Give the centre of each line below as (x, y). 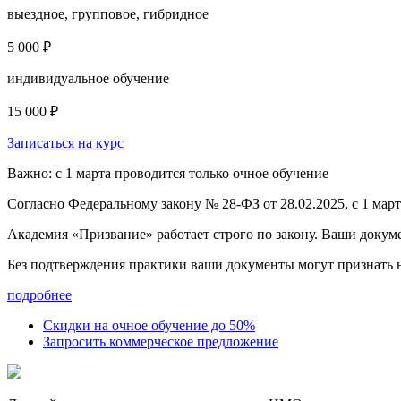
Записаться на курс (65, 143)
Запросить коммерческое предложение (161, 342)
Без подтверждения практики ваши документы (153, 265)
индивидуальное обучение (88, 79)
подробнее (39, 295)
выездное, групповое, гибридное (108, 14)
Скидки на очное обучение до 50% (149, 326)
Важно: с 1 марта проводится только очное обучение (168, 174)
